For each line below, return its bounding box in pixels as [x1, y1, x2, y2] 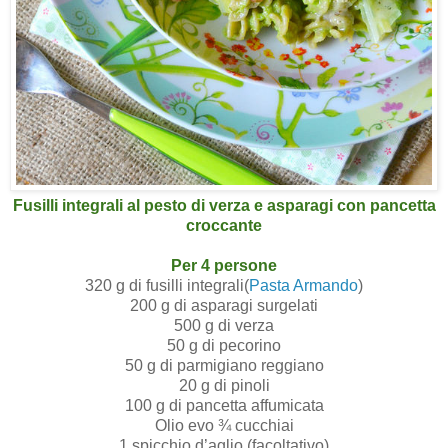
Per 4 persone [171, 257, 277, 275]
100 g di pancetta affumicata [124, 397, 324, 415]
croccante [186, 217, 262, 235]
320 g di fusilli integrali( [85, 277, 249, 295]
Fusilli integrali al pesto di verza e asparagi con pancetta [12, 197, 436, 215]
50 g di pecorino [167, 337, 281, 355]
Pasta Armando [249, 277, 358, 295]
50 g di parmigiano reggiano [124, 357, 324, 375]
